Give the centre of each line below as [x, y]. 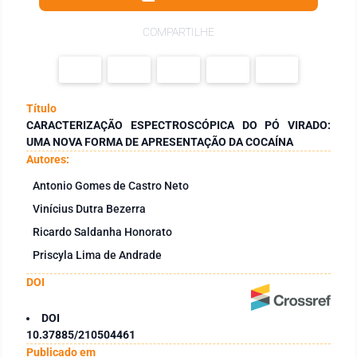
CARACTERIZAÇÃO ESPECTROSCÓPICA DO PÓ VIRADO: [178, 125]
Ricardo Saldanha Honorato [102, 231]
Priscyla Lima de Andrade [97, 255]
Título [41, 108]
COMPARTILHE [178, 32]
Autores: [48, 159]
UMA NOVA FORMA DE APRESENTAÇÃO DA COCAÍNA [160, 141]
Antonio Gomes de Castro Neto [111, 185]
